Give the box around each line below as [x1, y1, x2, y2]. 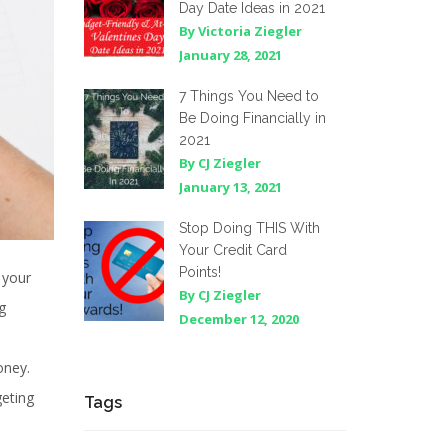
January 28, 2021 [178, 46, 282, 64]
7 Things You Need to [178, 88, 319, 104]
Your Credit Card [178, 242, 287, 258]
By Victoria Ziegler [178, 22, 302, 40]
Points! [178, 264, 221, 280]
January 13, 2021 [178, 178, 282, 196]
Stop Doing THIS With [178, 220, 320, 236]
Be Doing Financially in [178, 110, 326, 126]
